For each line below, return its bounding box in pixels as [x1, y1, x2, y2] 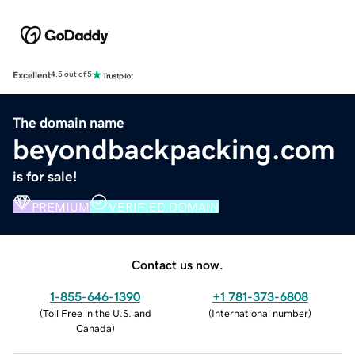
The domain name [13, 115, 124, 130]
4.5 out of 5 [51, 71, 92, 79]
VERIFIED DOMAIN [109, 200, 219, 213]
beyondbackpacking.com [13, 135, 335, 164]
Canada [75, 323, 112, 334]
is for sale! [13, 169, 78, 184]
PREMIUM [32, 200, 90, 213]
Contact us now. [132, 258, 223, 271]
